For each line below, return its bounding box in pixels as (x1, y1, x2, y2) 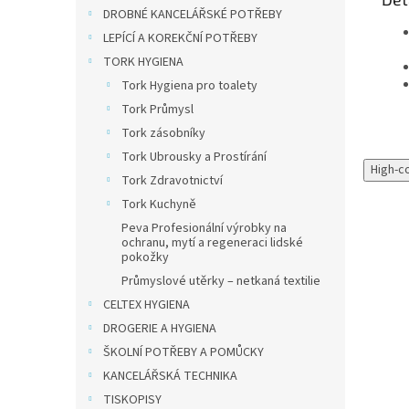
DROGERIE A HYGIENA (103, 320, 216, 338)
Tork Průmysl (121, 100, 194, 119)
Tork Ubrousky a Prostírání (121, 148, 267, 166)
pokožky (121, 248, 169, 267)
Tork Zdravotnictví (121, 172, 223, 190)
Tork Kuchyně (121, 195, 196, 214)
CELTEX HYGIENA (103, 296, 190, 314)
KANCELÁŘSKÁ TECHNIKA (103, 367, 237, 385)
